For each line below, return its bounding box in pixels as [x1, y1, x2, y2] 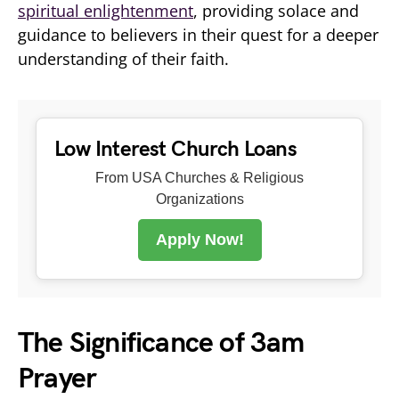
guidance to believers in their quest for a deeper [18, 23, 379, 45]
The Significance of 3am [18, 325, 305, 361]
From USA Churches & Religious [95, 169, 304, 185]
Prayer [18, 361, 97, 396]
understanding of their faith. [18, 47, 229, 69]
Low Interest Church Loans [54, 135, 297, 162]
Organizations [155, 191, 244, 207]
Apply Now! [155, 230, 244, 248]
